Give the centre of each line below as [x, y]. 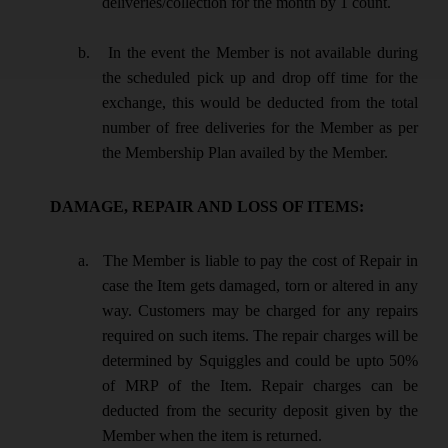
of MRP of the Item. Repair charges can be [260, 385]
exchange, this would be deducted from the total [260, 103]
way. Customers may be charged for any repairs [260, 310]
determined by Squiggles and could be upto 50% [260, 360]
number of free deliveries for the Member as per [260, 128]
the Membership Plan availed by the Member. [245, 153]
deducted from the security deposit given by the [260, 410]
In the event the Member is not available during [263, 53]
